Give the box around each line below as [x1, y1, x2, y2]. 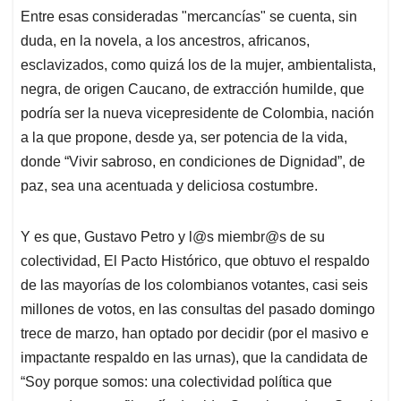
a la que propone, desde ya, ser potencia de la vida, [21, 130, 347, 146]
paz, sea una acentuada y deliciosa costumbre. [21, 178, 318, 194]
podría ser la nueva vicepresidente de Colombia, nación [21, 106, 374, 122]
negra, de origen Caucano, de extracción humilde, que [21, 81, 364, 98]
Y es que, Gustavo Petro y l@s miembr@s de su [21, 229, 325, 245]
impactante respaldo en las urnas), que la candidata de [21, 350, 368, 366]
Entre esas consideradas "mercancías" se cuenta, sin [21, 9, 357, 25]
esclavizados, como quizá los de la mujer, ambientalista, [21, 57, 376, 73]
